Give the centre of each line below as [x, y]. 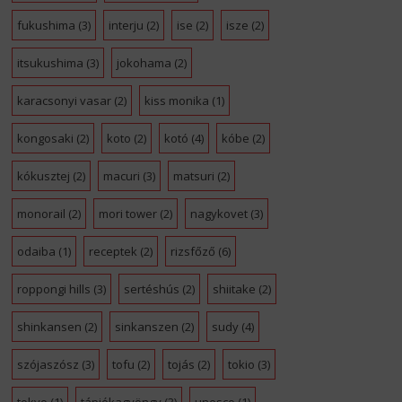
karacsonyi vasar [64, 101]
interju [126, 26]
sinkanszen [146, 327]
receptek [113, 252]
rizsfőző [192, 252]
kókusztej [43, 176]
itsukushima [50, 63]
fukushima [46, 26]
